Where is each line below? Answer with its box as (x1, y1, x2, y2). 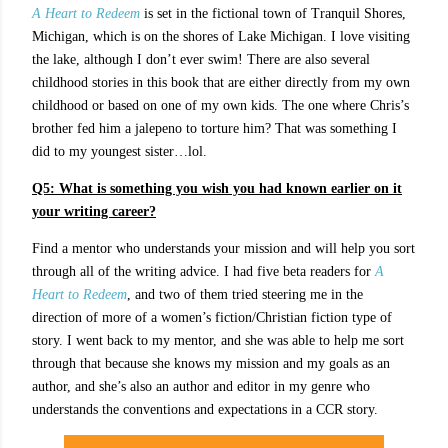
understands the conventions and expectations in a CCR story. (32, 402, 378, 417)
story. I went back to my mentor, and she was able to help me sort (32, 333, 404, 348)
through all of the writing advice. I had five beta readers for (32, 264, 375, 279)
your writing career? (32, 204, 156, 219)
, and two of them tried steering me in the (127, 287, 363, 302)
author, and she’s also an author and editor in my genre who (32, 379, 370, 394)
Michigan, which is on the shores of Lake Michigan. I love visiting (32, 29, 410, 44)
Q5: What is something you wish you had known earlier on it (32, 181, 402, 196)
